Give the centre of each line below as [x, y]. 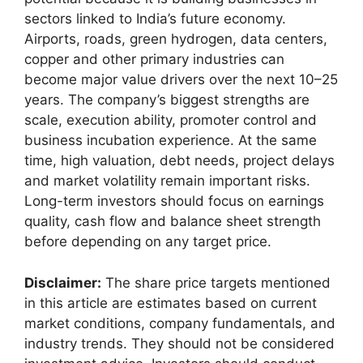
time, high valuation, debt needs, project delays [179, 161]
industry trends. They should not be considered [179, 343]
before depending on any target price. [148, 242]
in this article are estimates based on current [171, 303]
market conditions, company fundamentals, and [180, 323]
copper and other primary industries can [154, 60]
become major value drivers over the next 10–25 [181, 80]
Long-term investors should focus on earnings [174, 201]
